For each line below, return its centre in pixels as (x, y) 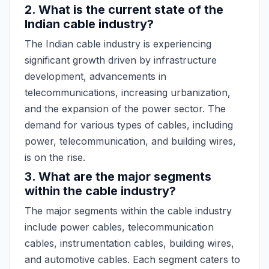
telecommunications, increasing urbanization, (128, 92)
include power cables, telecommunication (119, 227)
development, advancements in (95, 76)
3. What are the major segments (118, 177)
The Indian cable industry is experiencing (118, 44)
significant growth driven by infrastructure (121, 60)
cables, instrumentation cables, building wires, (129, 243)
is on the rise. (55, 157)
